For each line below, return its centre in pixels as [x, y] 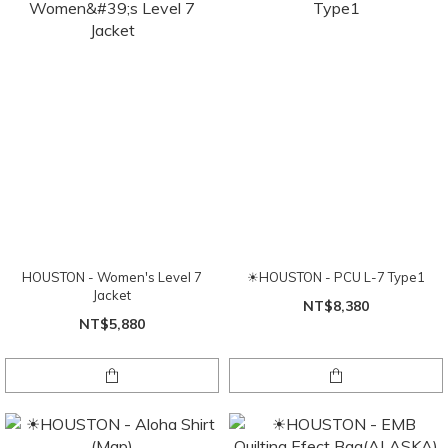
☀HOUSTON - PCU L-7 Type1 [336, 276]
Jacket [112, 294]
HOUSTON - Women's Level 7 [112, 276]
